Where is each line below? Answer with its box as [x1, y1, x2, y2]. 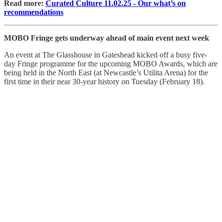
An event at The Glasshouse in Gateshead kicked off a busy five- [4, 50, 207, 59]
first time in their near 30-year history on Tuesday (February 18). [4, 77, 205, 86]
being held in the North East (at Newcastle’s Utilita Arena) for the [4, 68, 208, 77]
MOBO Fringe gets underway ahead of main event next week [4, 33, 209, 42]
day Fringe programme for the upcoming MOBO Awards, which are [4, 59, 218, 68]
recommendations [4, 7, 63, 16]
